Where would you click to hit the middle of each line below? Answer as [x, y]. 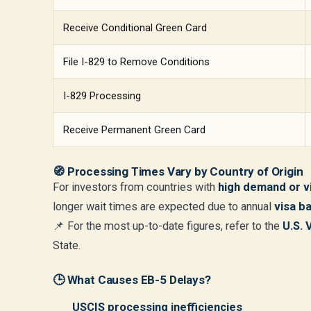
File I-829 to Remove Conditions [136, 62]
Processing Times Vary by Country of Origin [185, 171]
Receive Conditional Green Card [135, 28]
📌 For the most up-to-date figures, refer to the [168, 226]
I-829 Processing [102, 96]
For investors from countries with [135, 187]
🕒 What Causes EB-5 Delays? [132, 280]
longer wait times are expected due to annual [163, 207]
